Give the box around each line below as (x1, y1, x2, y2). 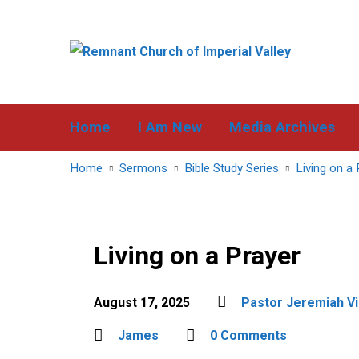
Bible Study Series (184, 161, 279, 175)
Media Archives (229, 119, 335, 135)
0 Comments (210, 328, 287, 343)
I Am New (138, 119, 202, 135)
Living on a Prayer (94, 240, 301, 271)
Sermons (119, 161, 167, 175)
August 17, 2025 (94, 295, 190, 310)
